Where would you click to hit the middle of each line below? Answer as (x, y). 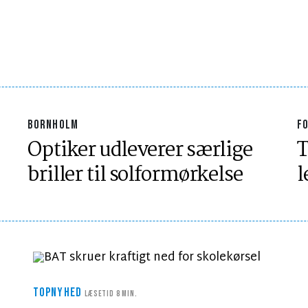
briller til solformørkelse (135, 176)
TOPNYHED (59, 293)
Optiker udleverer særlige (140, 151)
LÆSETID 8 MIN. (111, 294)
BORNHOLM (53, 125)
